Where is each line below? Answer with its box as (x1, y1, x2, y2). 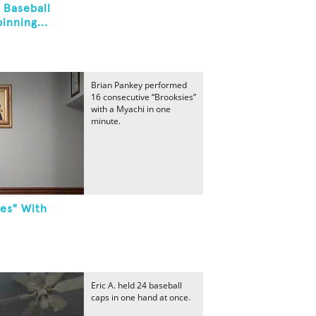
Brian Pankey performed (91, 79, 187, 91)
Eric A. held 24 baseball (91, 279, 182, 291)
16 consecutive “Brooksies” (91, 91, 196, 103)
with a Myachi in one (91, 103, 171, 115)
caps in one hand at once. (91, 291, 190, 303)
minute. (91, 115, 121, 127)
